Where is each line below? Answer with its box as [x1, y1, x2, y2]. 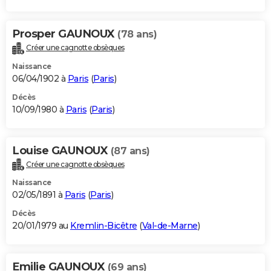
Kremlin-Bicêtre [70, 220, 137, 232]
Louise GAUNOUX [12, 143, 111, 157]
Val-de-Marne [142, 220, 198, 232]
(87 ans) [110, 145, 150, 157]
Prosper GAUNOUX [12, 27, 117, 41]
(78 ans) [117, 28, 157, 40]
